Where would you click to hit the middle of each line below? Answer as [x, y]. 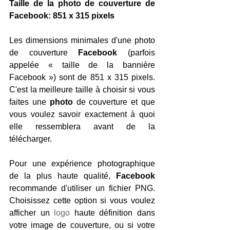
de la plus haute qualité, [63, 176]
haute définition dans [113, 213]
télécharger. [31, 139]
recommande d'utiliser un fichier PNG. [82, 188]
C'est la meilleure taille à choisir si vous [82, 89]
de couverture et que [116, 102]
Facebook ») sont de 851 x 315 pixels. [82, 77]
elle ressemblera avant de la [82, 126]
